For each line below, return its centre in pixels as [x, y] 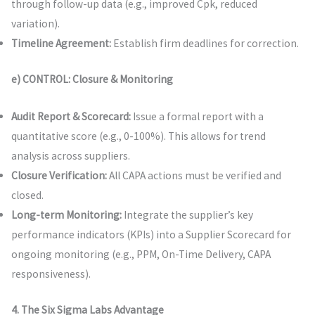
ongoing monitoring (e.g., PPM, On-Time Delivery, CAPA [141, 254]
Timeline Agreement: [61, 43]
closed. [27, 195]
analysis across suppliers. [70, 155]
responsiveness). [51, 274]
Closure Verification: [59, 175]
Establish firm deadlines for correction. [205, 43]
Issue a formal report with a [197, 116]
